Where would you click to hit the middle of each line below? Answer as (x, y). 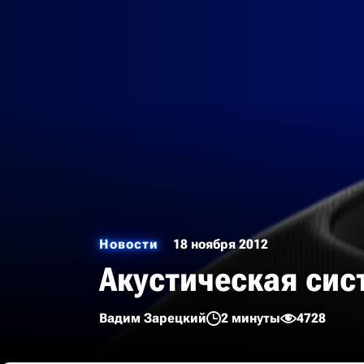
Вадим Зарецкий (153, 318)
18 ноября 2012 (221, 244)
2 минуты (251, 318)
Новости (129, 244)
